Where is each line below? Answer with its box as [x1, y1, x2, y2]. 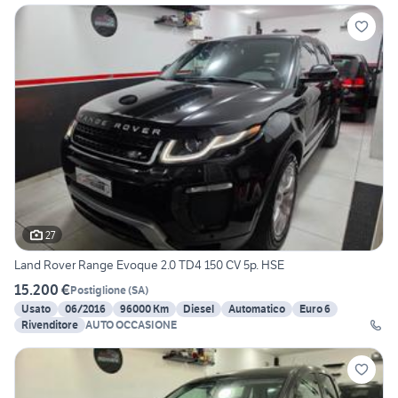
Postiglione [70, 283, 126, 297]
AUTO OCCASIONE [85, 318, 177, 332]
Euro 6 [299, 302, 330, 316]
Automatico [228, 302, 285, 316]
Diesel [183, 302, 214, 316]
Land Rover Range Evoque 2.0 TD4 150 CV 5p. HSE [14, 257, 284, 274]
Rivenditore [21, 318, 78, 332]
